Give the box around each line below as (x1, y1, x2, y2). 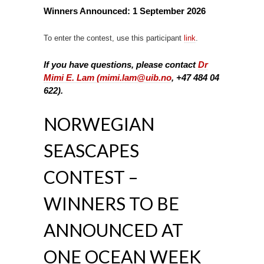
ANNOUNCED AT (44, 219, 183, 240)
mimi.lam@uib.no (100, 72, 171, 82)
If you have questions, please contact (44, 59, 198, 70)
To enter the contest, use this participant (44, 33, 184, 42)
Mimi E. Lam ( (44, 72, 100, 82)
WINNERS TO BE (44, 192, 179, 214)
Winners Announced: (44, 5, 133, 16)
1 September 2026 (133, 5, 206, 16)
